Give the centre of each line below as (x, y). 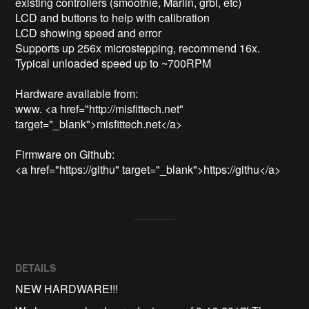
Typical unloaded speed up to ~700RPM (115, 63)
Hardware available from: (78, 94)
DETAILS (36, 268)
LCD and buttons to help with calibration (113, 18)
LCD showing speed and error (89, 33)
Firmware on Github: (65, 154)
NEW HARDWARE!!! (67, 289)
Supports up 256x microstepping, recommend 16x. (139, 48)
